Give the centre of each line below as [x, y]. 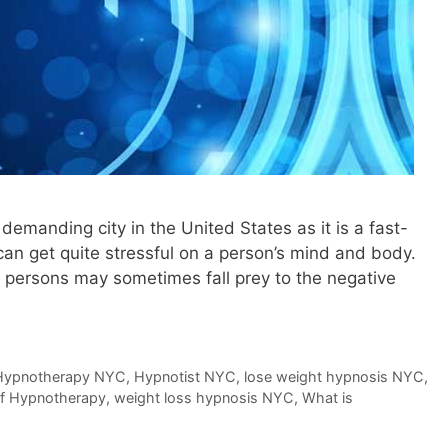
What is [327, 398]
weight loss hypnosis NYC [204, 398]
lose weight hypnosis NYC [333, 377]
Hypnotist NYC [184, 377]
